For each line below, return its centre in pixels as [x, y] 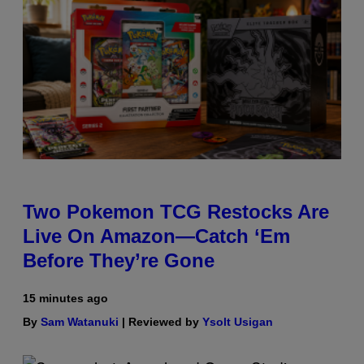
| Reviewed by [160, 321]
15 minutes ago [65, 298]
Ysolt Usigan [238, 321]
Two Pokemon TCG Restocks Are [176, 211]
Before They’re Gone [119, 260]
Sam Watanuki [80, 321]
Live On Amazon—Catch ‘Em [156, 236]
